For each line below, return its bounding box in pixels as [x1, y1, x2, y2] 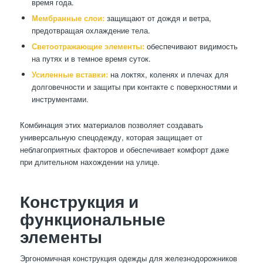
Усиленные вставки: [31, 68, 108, 80]
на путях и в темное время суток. [31, 52, 151, 64]
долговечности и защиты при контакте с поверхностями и [31, 80, 237, 92]
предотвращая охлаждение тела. [31, 24, 150, 36]
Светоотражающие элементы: [31, 40, 144, 52]
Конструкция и [19, 191, 139, 211]
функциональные [19, 208, 166, 229]
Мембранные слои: [31, 12, 104, 23]
